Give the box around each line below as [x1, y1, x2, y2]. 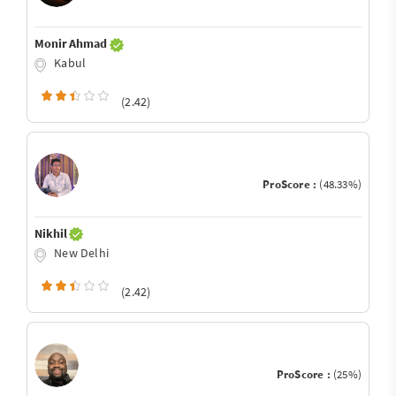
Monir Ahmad [34, 35, 110, 51]
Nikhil [34, 225, 70, 241]
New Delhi [51, 244, 109, 261]
